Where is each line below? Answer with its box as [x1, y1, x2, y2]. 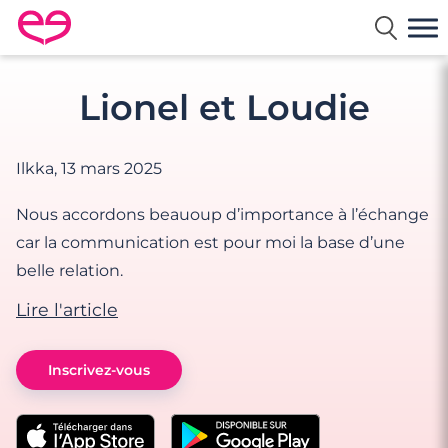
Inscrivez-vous [48, 361, 150, 379]
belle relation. [16, 261, 123, 280]
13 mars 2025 [61, 159, 162, 178]
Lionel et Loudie [78, 86, 370, 129]
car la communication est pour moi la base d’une [16, 233, 405, 252]
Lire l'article [16, 299, 118, 320]
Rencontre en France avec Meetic [18, 35, 287, 55]
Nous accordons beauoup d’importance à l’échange [16, 205, 429, 224]
